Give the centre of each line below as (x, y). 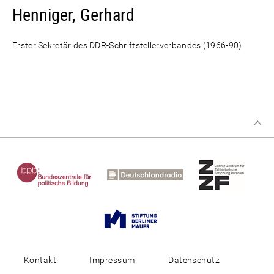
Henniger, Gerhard (73, 15)
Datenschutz (194, 260)
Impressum (112, 260)
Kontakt (40, 260)
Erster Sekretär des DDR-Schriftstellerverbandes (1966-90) (127, 45)
